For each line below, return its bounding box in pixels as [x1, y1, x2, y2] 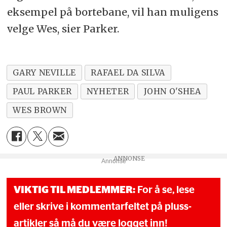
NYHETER [86, 86, 129, 96]
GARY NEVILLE [13, 67, 77, 78]
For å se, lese [135, 184, 195, 195]
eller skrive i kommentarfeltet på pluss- [14, 201, 192, 212]
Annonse [101, 157, 126, 165]
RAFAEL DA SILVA [91, 67, 165, 78]
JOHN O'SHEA [143, 86, 201, 96]
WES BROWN [13, 104, 67, 115]
